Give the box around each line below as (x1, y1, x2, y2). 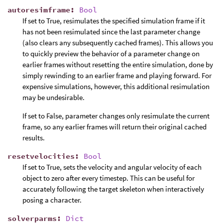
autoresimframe (7, 4, 70, 14)
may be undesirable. (22, 92, 85, 102)
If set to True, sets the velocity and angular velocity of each (22, 162, 202, 172)
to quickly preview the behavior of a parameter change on (22, 48, 200, 58)
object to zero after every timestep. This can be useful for (22, 173, 195, 183)
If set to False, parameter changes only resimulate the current (22, 111, 210, 120)
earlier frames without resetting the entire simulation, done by (22, 59, 213, 69)
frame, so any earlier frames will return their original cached (22, 121, 207, 131)
